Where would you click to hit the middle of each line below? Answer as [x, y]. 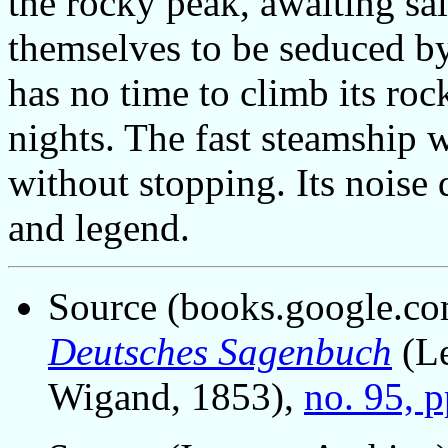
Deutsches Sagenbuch [220, 351]
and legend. [99, 227]
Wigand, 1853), [176, 396]
